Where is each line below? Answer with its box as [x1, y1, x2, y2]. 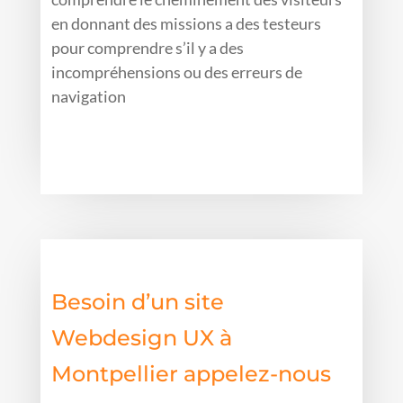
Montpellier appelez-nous [51, 361, 332, 388]
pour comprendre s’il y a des [51, 38, 245, 58]
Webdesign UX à [51, 325, 233, 352]
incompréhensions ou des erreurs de [51, 62, 303, 83]
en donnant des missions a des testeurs [51, 13, 322, 34]
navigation [51, 86, 127, 107]
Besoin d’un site [51, 289, 225, 316]
